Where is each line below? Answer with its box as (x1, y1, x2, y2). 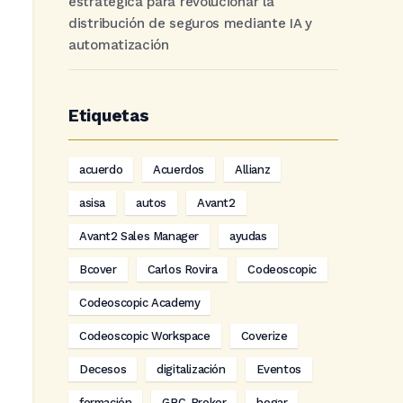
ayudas (229, 229, 267, 243)
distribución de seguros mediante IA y (68, 15, 312, 31)
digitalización (157, 363, 226, 376)
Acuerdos (153, 163, 205, 176)
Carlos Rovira (147, 263, 218, 276)
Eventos (255, 363, 301, 376)
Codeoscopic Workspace (79, 329, 210, 343)
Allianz (235, 163, 271, 176)
